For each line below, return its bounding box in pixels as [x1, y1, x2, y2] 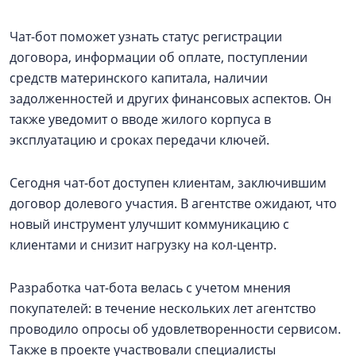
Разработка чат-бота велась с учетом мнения [10, 279, 291, 297]
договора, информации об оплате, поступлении [10, 48, 308, 67]
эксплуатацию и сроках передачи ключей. [10, 131, 269, 149]
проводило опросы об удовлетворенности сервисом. [10, 320, 341, 339]
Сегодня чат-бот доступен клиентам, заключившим [10, 174, 327, 192]
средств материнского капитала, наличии [10, 69, 268, 87]
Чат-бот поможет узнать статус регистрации [10, 28, 282, 46]
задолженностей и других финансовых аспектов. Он [10, 90, 331, 108]
